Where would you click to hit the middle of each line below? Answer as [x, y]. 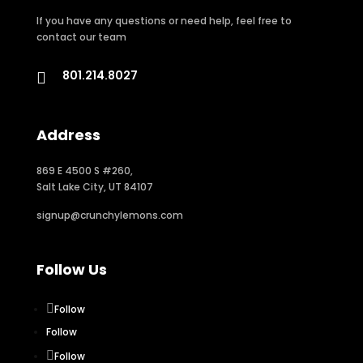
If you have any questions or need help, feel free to [164, 21]
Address [68, 135]
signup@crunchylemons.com [109, 216]
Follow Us [71, 270]
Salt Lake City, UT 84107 [94, 187]
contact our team [81, 37]
